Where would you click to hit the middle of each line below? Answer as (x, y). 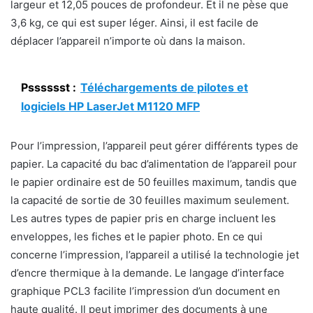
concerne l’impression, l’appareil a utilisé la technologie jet (155, 254)
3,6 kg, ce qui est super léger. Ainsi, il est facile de (134, 22)
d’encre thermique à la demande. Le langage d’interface (147, 272)
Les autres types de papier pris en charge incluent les (143, 218)
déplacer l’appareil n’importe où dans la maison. (128, 41)
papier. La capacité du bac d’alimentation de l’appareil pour (154, 163)
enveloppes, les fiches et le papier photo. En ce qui (137, 236)
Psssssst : (49, 87)
